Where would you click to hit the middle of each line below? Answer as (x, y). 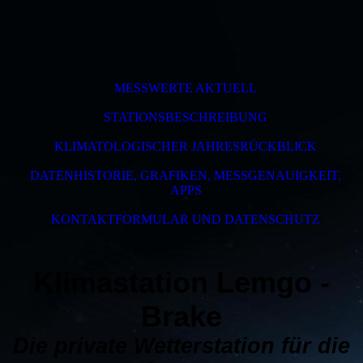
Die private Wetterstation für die (181, 346)
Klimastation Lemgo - (181, 283)
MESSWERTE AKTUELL (186, 88)
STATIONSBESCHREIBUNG (186, 117)
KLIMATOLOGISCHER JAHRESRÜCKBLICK (186, 146)
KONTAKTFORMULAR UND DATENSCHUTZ (186, 219)
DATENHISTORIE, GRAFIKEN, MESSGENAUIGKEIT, (186, 175)
